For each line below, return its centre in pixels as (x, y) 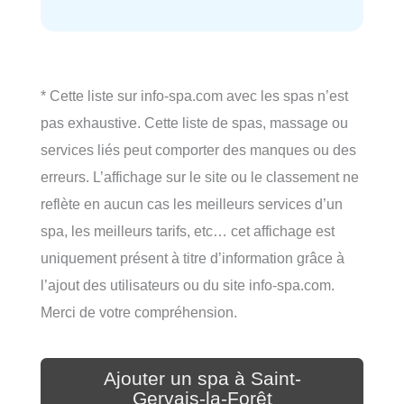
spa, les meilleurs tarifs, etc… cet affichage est (188, 230)
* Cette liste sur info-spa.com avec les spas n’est (194, 95)
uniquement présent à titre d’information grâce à (193, 257)
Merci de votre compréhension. (139, 312)
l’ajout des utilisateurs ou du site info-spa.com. (188, 285)
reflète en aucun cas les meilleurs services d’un (192, 203)
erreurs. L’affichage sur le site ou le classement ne (200, 176)
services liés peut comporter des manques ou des (198, 149)
